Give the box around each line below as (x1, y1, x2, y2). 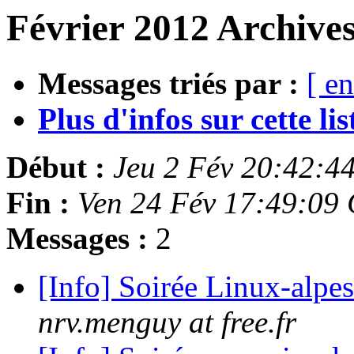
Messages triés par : (38, 66, 299, 101)
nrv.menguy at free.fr (38, 305, 296, 340)
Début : (6, 150, 105, 185)
